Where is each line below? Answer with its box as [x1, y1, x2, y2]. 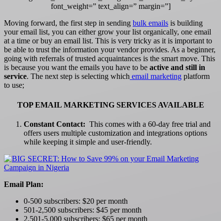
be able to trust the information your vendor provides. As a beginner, [4, 45, 216, 54]
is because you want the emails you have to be [4, 63, 149, 72]
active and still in [149, 63, 205, 72]
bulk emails [133, 19, 168, 28]
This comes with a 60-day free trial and [85, 119, 211, 128]
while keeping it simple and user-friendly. [24, 137, 154, 146]
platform [182, 72, 210, 81]
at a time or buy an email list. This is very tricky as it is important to [4, 37, 212, 45]
